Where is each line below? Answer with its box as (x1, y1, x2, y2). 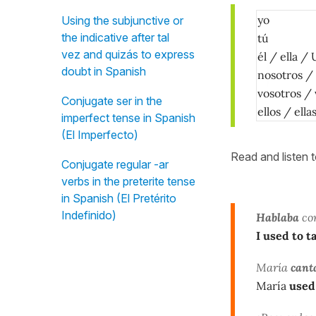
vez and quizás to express (61, 47, 195, 61)
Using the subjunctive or (61, 13, 183, 28)
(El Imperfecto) (61, 128, 138, 142)
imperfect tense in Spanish (61, 111, 195, 125)
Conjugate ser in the (61, 94, 162, 108)
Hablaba (256, 209, 299, 224)
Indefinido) (61, 208, 116, 222)
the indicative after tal (61, 30, 169, 44)
